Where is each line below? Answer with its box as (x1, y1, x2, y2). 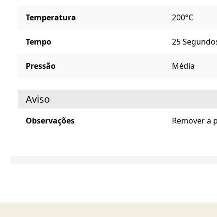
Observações (26, 115, 75, 126)
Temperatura (26, 12, 76, 23)
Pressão (26, 60, 56, 71)
